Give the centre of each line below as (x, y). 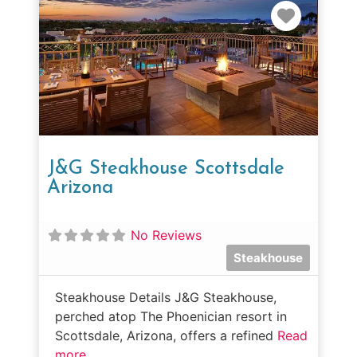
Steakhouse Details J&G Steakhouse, (166, 298)
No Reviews (166, 235)
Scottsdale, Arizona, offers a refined (166, 336)
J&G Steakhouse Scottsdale (166, 169)
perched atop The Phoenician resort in (171, 317)
